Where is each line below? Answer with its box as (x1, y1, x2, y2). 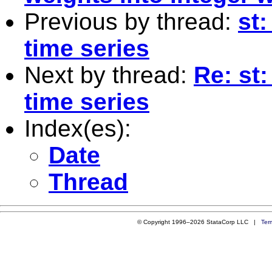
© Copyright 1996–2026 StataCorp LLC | (137, 218, 261, 225)
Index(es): (24, 115, 131, 141)
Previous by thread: (24, 8, 238, 35)
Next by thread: (24, 61, 194, 88)
